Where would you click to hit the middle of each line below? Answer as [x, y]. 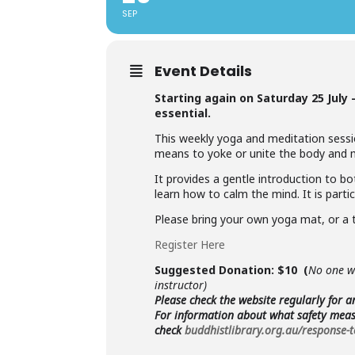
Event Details [204, 71]
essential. [185, 113]
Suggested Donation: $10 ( [232, 270]
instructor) [181, 285]
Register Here [190, 244]
